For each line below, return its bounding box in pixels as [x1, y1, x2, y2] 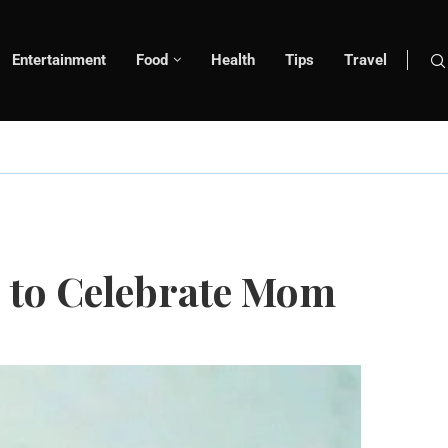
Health [211, 51, 255, 70]
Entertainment [12, 51, 106, 70]
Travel [344, 51, 387, 70]
